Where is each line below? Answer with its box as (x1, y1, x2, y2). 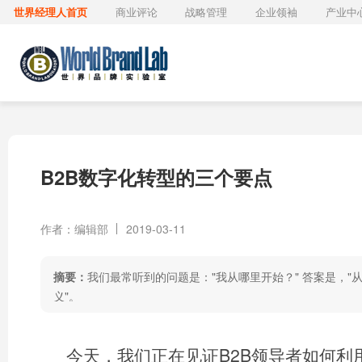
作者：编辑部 (40, 221, 108, 237)
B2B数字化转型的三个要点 (40, 163, 272, 191)
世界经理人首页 (14, 4, 88, 19)
